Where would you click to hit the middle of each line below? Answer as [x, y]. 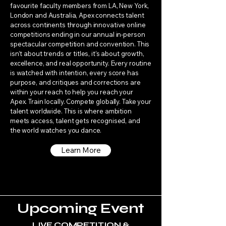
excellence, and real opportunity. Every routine [81, 63]
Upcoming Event [81, 208]
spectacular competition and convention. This [80, 44]
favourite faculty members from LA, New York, [80, 6]
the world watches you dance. [56, 130]
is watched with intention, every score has [74, 73]
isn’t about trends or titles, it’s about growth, [77, 53]
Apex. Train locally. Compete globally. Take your [81, 101]
